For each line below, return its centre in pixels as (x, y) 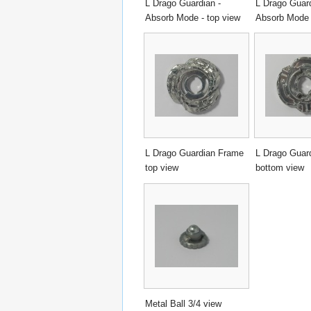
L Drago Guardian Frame (194, 153)
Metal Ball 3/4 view (183, 303)
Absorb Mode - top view (193, 17)
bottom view (280, 168)
